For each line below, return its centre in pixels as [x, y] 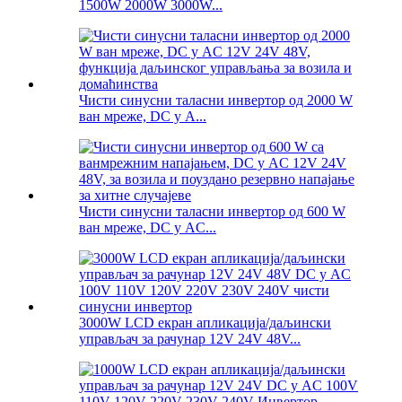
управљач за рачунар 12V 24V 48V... [190, 339]
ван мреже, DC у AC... [148, 228]
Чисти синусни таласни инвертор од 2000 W [216, 100]
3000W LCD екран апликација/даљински [205, 323]
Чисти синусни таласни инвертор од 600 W [212, 212]
